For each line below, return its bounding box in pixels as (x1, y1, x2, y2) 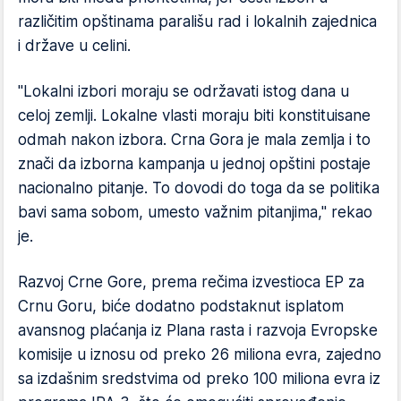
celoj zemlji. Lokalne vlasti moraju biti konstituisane (18, 106, 371, 124)
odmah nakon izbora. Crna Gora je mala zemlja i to (18, 130, 371, 149)
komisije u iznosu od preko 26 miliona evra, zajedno (18, 345, 381, 363)
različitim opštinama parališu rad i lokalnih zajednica (18, 12, 377, 30)
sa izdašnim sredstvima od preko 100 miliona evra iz (18, 369, 380, 388)
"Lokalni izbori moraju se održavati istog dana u (18, 81, 349, 100)
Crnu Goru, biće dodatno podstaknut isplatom (18, 296, 344, 315)
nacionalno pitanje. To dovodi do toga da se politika (18, 178, 380, 197)
